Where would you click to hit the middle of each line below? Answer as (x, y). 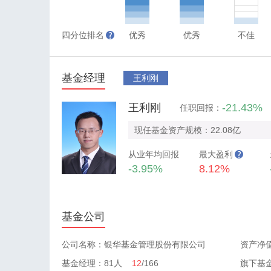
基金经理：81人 (97, 263)
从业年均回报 (154, 154)
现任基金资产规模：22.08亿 (188, 130)
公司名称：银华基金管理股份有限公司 (134, 244)
